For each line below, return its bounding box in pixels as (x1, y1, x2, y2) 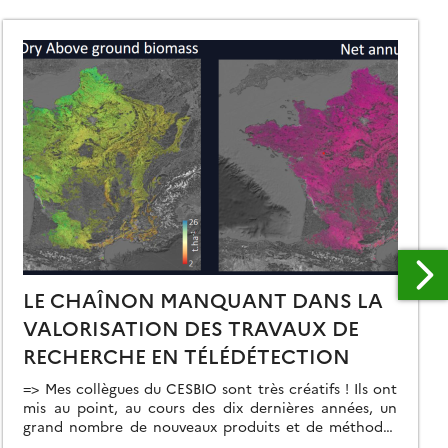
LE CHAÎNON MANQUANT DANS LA (23, 285, 384, 314)
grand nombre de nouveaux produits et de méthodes (23, 416, 398, 437)
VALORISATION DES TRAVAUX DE (23, 313, 360, 342)
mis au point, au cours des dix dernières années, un (23, 397, 398, 418)
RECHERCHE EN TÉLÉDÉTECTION (23, 341, 351, 370)
